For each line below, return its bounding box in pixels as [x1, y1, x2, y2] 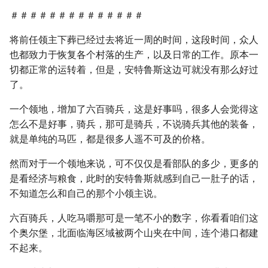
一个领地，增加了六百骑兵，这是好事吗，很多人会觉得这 [10, 103, 258, 115]
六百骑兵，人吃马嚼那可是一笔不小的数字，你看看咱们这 [10, 212, 258, 224]
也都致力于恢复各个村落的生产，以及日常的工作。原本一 [10, 49, 258, 60]
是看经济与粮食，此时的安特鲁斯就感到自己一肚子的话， [10, 173, 258, 184]
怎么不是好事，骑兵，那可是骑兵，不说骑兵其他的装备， [10, 118, 258, 130]
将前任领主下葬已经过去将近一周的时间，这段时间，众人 [10, 34, 258, 45]
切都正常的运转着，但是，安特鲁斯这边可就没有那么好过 [10, 64, 258, 75]
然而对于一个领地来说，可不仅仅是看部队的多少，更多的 [10, 158, 258, 169]
